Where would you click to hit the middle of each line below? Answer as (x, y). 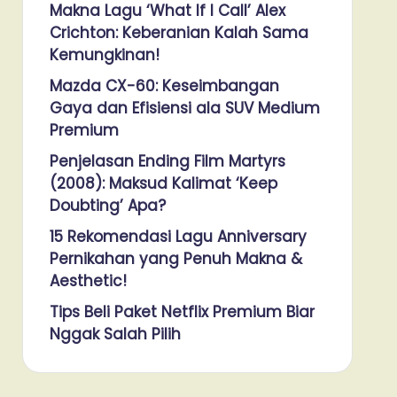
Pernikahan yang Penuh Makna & (175, 258)
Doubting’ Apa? (107, 205)
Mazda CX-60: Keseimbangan (164, 86)
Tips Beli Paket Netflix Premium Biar (182, 311)
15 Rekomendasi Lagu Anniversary (178, 236)
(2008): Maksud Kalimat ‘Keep (163, 183)
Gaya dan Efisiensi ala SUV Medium (184, 108)
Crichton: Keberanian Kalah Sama (179, 32)
